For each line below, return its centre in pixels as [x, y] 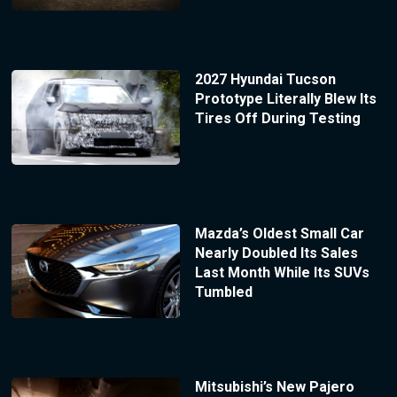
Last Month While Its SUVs [282, 272]
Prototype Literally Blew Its [285, 98]
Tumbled [223, 292]
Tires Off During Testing [277, 118]
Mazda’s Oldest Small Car [279, 233]
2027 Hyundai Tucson [265, 79]
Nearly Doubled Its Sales [276, 253]
